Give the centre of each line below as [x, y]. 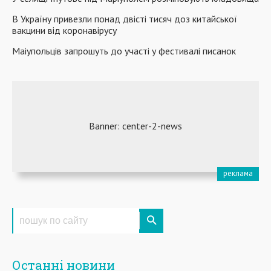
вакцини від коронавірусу [64, 30]
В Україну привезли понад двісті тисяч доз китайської [125, 18]
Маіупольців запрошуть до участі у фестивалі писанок [124, 51]
